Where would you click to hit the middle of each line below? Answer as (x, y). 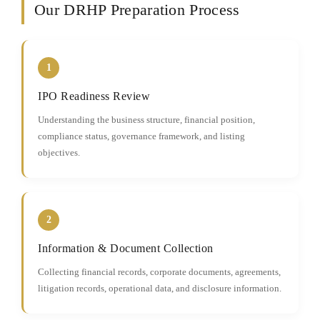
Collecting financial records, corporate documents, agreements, (159, 272)
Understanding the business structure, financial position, (146, 120)
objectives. (59, 152)
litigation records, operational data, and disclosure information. (160, 288)
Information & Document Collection (126, 248)
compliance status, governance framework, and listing (141, 136)
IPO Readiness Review (94, 96)
